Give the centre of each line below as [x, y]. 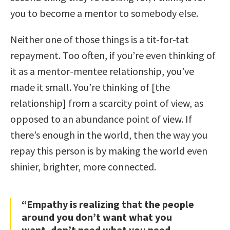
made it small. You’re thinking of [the [90, 87]
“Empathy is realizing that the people [108, 204]
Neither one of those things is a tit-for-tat [100, 39]
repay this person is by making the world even [109, 150]
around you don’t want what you [97, 217]
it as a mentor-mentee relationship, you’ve [102, 71]
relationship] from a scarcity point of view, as [107, 103]
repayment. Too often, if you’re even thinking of [113, 55]
